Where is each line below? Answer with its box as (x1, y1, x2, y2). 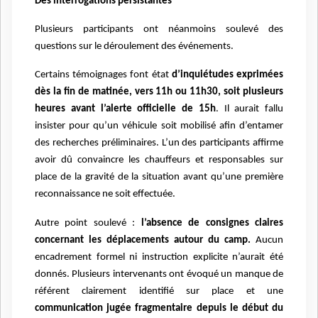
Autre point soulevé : (35, 217, 141, 229)
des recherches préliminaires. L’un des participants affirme (35, 138, 283, 149)
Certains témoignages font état (35, 70, 172, 81)
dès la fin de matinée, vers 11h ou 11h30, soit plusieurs (35, 87, 283, 98)
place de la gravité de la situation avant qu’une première (35, 172, 283, 183)
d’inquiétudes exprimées (171, 70, 284, 81)
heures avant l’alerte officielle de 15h (35, 104, 216, 115)
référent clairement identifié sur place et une (35, 285, 283, 297)
